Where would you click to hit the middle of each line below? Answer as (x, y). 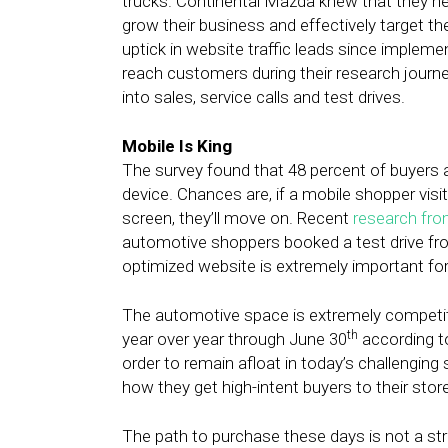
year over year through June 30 (234, 339)
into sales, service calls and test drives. (263, 97)
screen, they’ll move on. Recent (237, 218)
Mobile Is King (177, 146)
